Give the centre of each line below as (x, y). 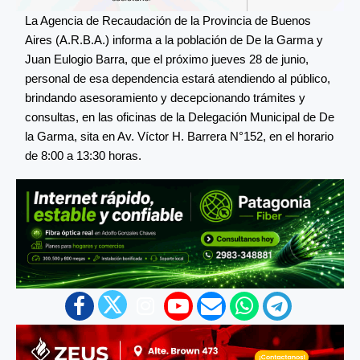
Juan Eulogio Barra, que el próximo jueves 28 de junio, (167, 59)
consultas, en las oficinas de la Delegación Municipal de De (180, 117)
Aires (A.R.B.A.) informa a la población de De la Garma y (174, 39)
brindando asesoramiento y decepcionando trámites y (165, 97)
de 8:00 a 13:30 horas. (83, 155)
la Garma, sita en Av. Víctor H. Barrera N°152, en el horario (179, 136)
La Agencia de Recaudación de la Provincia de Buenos (168, 20)
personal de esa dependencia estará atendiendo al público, (178, 78)
